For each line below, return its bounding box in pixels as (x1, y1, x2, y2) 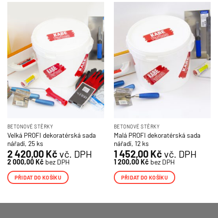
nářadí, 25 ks (7, 139, 43, 147)
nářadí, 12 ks (113, 139, 149, 147)
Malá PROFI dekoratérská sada (113, 130, 200, 139)
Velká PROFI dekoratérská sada (7, 130, 96, 139)
